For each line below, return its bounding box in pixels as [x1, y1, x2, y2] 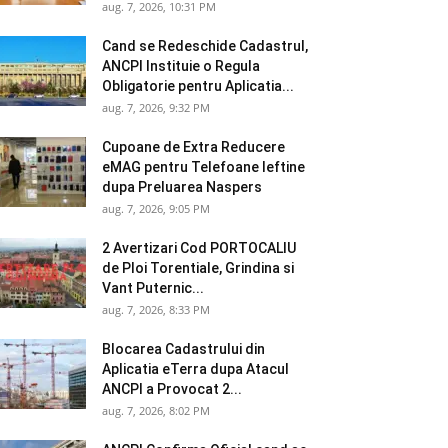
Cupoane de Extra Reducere [102, 139, 285, 155]
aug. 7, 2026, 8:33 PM [102, 302, 210, 317]
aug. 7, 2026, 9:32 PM [102, 100, 210, 115]
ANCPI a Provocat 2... [102, 381, 242, 397]
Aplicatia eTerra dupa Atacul [102, 361, 289, 377]
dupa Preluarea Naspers [102, 179, 262, 195]
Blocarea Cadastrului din [102, 341, 265, 357]
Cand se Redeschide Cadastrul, [102, 38, 308, 54]
